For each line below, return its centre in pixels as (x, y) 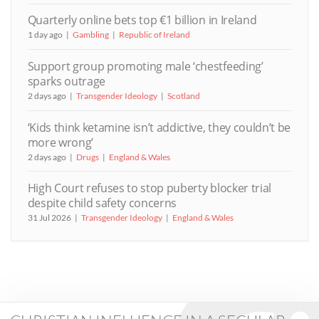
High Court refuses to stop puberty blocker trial (149, 188)
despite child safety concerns (102, 203)
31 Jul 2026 (49, 218)
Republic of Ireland (154, 35)
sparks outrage (66, 82)
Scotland (183, 96)
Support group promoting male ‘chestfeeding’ (145, 67)
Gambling (90, 35)
